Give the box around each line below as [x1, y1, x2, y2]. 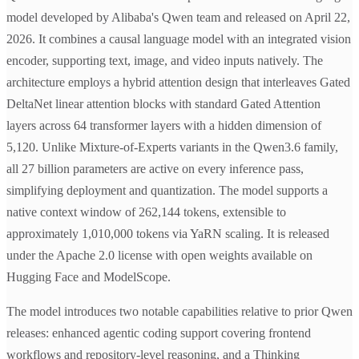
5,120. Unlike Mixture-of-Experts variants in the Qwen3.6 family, [6, 140, 338, 155]
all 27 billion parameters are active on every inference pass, [6, 162, 304, 176]
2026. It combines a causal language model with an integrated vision [6, 32, 351, 46]
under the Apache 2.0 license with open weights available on [6, 248, 313, 263]
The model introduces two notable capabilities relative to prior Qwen [6, 305, 353, 319]
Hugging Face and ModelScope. [6, 270, 171, 284]
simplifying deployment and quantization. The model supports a [6, 184, 328, 198]
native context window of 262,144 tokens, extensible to [6, 205, 286, 220]
